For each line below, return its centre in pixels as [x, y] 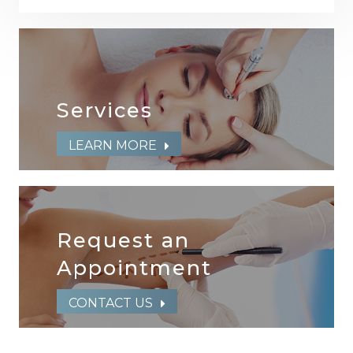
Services [105, 110]
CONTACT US [111, 303]
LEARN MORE [113, 145]
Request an [123, 240]
